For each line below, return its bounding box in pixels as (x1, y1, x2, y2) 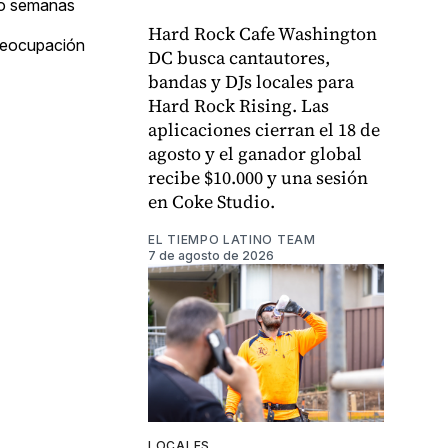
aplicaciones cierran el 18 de (148, 117, 380, 143)
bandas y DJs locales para (148, 69, 354, 95)
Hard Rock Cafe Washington (148, 21, 377, 47)
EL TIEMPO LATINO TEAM (148, 232, 316, 248)
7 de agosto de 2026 (148, 248, 274, 264)
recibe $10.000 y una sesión (148, 165, 368, 191)
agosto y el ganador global (148, 141, 362, 167)
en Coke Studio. (148, 189, 275, 215)
